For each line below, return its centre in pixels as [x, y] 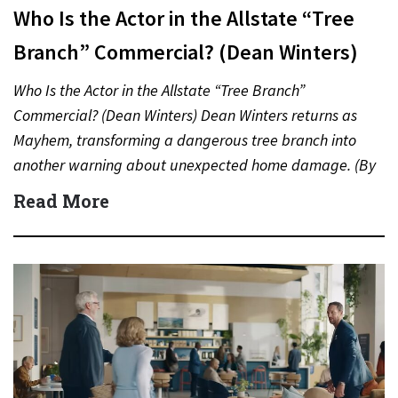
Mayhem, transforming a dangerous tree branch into [185, 140]
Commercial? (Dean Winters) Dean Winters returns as [185, 115]
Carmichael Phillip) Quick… [103, 190]
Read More [61, 201]
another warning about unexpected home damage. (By [195, 165]
